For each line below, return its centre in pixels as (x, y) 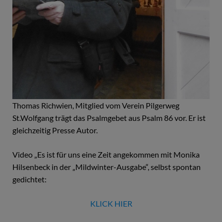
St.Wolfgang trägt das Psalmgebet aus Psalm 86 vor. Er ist (109, 118)
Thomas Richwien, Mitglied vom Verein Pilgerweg (96, 106)
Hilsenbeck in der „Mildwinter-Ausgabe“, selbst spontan (107, 167)
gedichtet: (29, 179)
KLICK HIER (111, 204)
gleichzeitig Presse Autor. (55, 130)
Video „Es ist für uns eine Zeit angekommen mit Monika (106, 155)
